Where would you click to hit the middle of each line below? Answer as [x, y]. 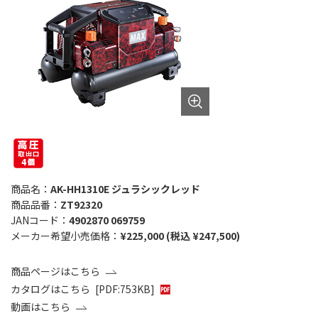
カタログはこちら [50, 289]
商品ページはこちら [55, 272]
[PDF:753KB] [125, 289]
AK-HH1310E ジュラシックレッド [125, 189]
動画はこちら [40, 306]
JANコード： [40, 220]
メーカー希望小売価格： [65, 236]
